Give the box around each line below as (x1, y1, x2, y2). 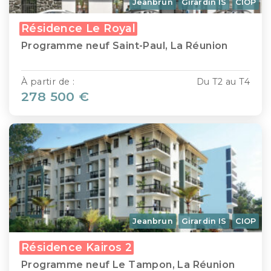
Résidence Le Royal (21, 22, 136, 34)
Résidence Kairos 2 (21, 240, 132, 253)
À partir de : (21, 76, 75, 87)
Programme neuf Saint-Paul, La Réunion (21, 40, 228, 51)
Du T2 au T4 (196, 76, 250, 87)
